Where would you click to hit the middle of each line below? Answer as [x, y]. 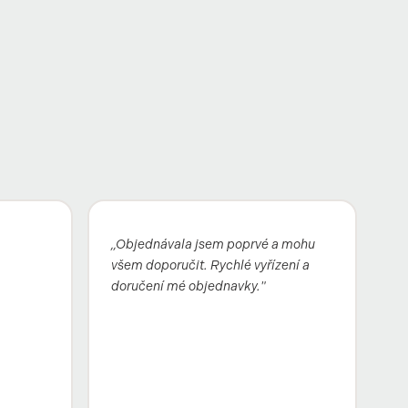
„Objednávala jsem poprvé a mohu [213, 244]
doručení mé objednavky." [188, 286]
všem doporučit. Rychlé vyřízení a [210, 265]
